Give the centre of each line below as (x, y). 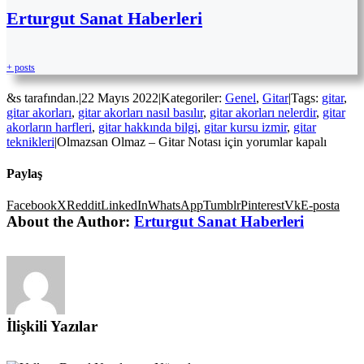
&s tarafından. (43, 97)
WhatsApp (175, 206)
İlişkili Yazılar (52, 327)
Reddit (84, 206)
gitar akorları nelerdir (263, 112)
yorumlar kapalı (285, 141)
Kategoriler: (193, 97)
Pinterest (262, 206)
